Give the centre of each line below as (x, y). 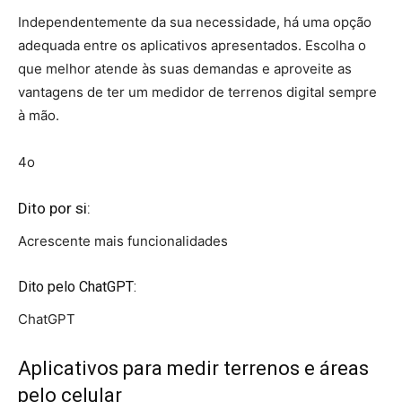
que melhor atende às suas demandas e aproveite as (185, 69)
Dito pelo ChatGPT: (77, 287)
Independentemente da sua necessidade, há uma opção (195, 22)
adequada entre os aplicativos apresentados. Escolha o (192, 45)
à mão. (39, 115)
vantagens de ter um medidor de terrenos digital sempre (197, 92)
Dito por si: (54, 208)
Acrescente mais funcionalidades (123, 241)
